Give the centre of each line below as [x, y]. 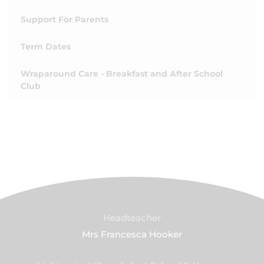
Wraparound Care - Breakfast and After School [122, 74]
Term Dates [46, 47]
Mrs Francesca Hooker [132, 235]
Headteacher [132, 218]
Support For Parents [65, 20]
